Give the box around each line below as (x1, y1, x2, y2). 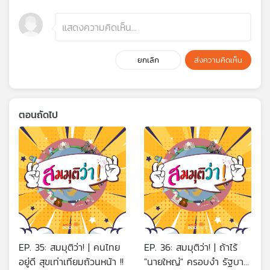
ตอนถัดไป (19, 107, 58, 122)
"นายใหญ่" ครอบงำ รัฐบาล (144, 254, 249, 269)
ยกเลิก (137, 54, 159, 66)
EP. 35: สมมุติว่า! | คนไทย (19, 239, 120, 254)
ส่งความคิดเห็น (194, 54, 242, 66)
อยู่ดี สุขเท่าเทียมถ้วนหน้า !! (19, 254, 124, 269)
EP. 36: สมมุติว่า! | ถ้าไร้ (144, 239, 237, 254)
